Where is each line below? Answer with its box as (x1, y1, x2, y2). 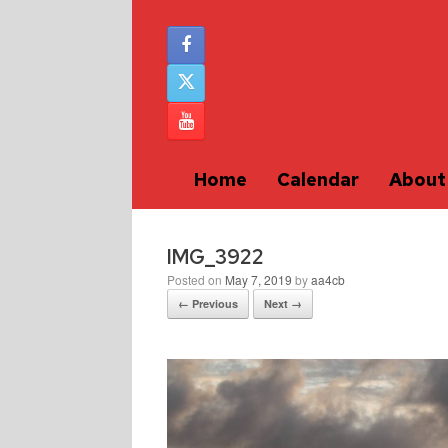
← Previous (178, 296, 238, 311)
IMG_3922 (167, 244, 264, 270)
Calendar (276, 168, 359, 191)
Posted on (175, 271, 225, 288)
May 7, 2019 (225, 271, 292, 288)
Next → (264, 296, 302, 311)
